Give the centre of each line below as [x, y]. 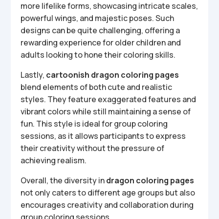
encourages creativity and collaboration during [107, 205]
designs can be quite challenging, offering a [100, 30]
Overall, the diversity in [64, 180]
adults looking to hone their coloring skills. [98, 55]
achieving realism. [54, 160]
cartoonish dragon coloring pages [113, 75]
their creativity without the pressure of [93, 148]
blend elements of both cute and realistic [97, 87]
